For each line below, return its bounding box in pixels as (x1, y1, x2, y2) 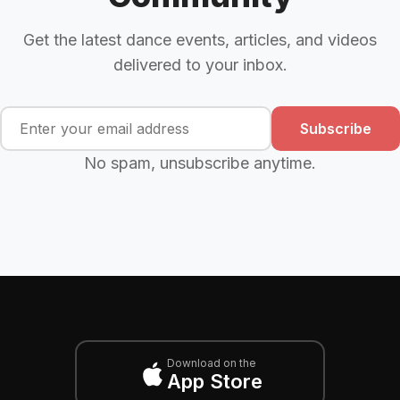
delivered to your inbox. (112, 55, 287, 75)
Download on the (166, 355, 256, 370)
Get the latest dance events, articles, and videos (23, 30, 377, 50)
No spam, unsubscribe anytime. (84, 154, 316, 173)
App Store (166, 369, 262, 393)
